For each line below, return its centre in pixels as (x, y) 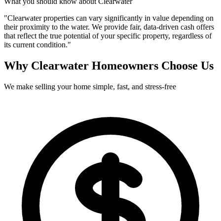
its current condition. (36, 45)
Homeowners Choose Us (151, 66)
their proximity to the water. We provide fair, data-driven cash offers (109, 27)
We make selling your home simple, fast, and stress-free (90, 87)
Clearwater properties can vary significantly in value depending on (110, 18)
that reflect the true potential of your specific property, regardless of (108, 36)
